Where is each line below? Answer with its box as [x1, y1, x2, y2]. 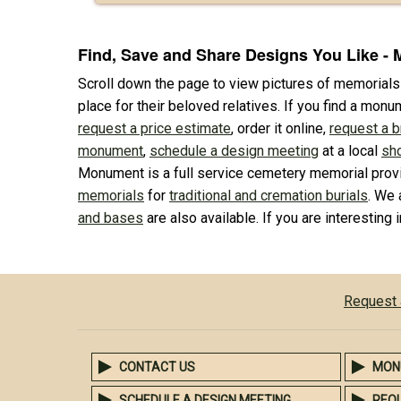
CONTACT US [119, 359, 195, 374]
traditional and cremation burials [169, 186, 368, 204]
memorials [78, 186, 144, 204]
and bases [78, 209, 143, 226]
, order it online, [231, 119, 329, 137]
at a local [319, 141, 381, 159]
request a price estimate [78, 119, 231, 137]
